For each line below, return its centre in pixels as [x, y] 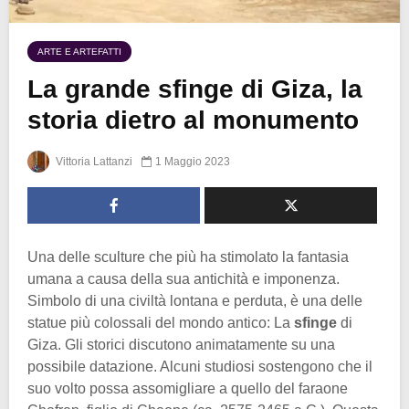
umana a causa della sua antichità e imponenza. [184, 279]
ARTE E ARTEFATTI [79, 52]
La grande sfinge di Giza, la [195, 89]
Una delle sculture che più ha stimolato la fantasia [188, 257]
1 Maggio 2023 [193, 162]
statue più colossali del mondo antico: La [161, 323]
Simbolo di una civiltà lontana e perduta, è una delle [195, 301]
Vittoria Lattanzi [93, 162]
